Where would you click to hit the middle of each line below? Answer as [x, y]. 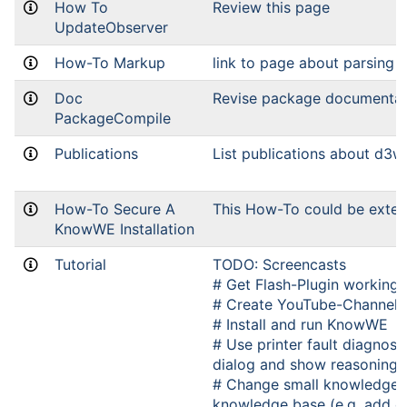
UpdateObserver [111, 27]
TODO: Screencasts [279, 264]
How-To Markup [110, 63]
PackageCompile [113, 118]
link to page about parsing [303, 63]
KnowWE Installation [124, 229]
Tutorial [80, 264]
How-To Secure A [115, 209]
